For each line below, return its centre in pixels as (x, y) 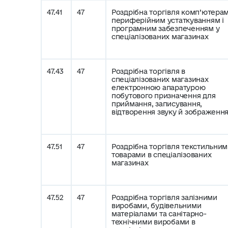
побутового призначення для (164, 96)
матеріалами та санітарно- (159, 214)
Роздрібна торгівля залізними (164, 197)
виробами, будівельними (156, 206)
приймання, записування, (157, 104)
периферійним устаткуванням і (168, 20)
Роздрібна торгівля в (148, 71)
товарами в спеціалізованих (162, 155)
